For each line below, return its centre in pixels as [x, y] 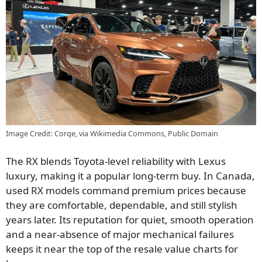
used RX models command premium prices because [126, 191]
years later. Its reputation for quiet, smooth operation [130, 220]
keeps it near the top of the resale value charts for [122, 249]
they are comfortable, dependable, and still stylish [122, 205]
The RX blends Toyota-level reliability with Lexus [116, 161]
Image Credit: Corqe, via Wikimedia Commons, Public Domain [112, 133]
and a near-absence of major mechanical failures [120, 235]
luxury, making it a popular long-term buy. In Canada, [130, 176]
